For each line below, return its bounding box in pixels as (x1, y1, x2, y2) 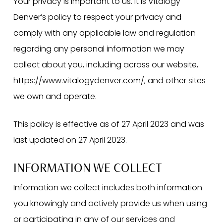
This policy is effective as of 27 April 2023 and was (13, 118, 204, 130)
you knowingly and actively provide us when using (13, 198, 207, 210)
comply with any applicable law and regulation (13, 27, 196, 39)
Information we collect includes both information (13, 182, 202, 194)
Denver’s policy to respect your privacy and (13, 11, 181, 23)
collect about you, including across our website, (13, 59, 198, 71)
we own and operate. (13, 91, 97, 103)
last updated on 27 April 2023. (13, 134, 127, 146)
